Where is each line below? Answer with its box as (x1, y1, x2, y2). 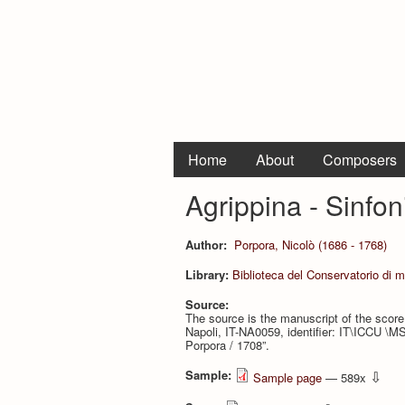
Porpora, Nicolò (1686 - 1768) (233, 235, 387, 253)
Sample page (253, 368, 322, 386)
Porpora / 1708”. (185, 335, 269, 353)
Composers (323, 149, 397, 170)
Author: (185, 235, 231, 253)
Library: (185, 265, 232, 283)
